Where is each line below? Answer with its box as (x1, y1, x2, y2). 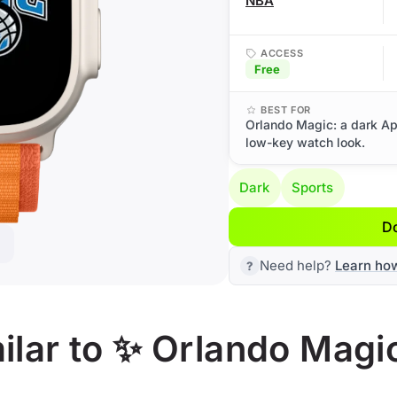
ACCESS (261, 47, 304, 59)
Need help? (260, 257, 335, 274)
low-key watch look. (245, 135, 365, 150)
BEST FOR (261, 104, 311, 116)
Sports (291, 179, 334, 196)
